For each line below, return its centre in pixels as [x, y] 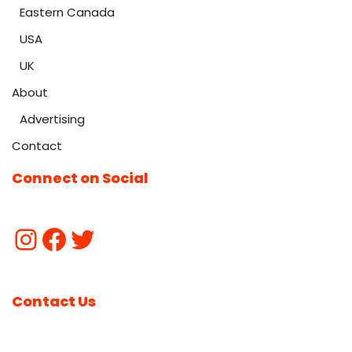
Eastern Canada [67, 13]
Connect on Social [80, 178]
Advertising [52, 119]
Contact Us [54, 302]
